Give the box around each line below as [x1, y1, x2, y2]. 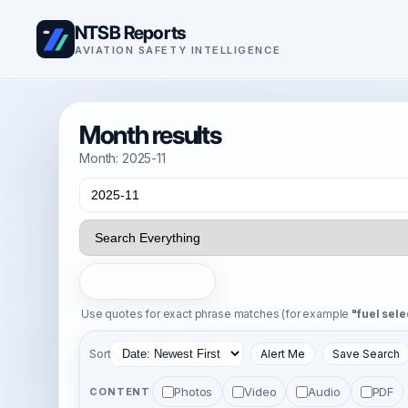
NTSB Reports [75, 20, 186, 44]
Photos [174, 384, 213, 399]
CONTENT [89, 384, 151, 398]
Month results [79, 119, 221, 150]
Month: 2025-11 [79, 150, 166, 166]
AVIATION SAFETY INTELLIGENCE [75, 43, 281, 56]
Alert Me [260, 347, 306, 361]
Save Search [332, 347, 401, 361]
